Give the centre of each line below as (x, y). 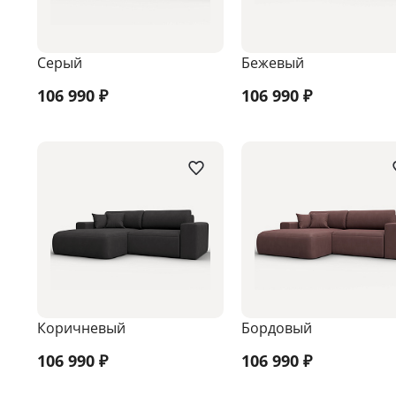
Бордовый (276, 328)
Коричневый (81, 328)
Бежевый (272, 63)
